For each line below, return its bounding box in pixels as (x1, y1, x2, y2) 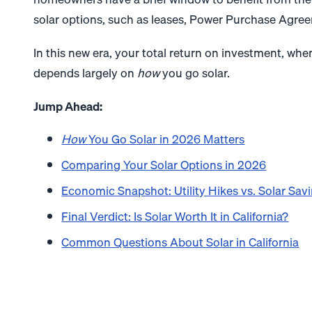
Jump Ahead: (33, 96, 103, 116)
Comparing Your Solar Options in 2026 (61, 155, 267, 175)
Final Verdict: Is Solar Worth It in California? (61, 207, 289, 226)
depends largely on (33, 63, 138, 82)
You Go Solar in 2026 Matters (88, 130, 245, 149)
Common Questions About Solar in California (61, 233, 299, 252)
